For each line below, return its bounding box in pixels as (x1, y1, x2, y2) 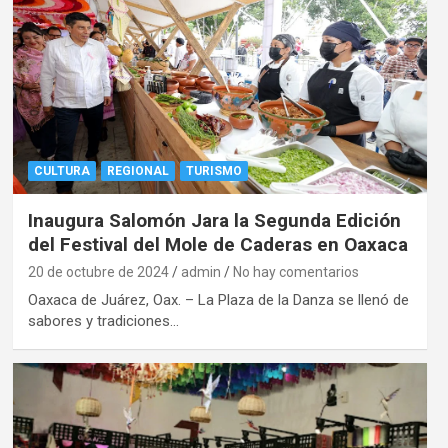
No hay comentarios (232, 263, 359, 280)
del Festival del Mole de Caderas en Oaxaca (27, 232, 408, 256)
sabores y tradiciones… (27, 311, 179, 330)
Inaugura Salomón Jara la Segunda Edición (27, 208, 401, 232)
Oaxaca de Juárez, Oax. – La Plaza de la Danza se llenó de (27, 290, 409, 309)
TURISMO (185, 163, 242, 178)
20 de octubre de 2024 (27, 263, 169, 280)
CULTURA (33, 163, 90, 178)
